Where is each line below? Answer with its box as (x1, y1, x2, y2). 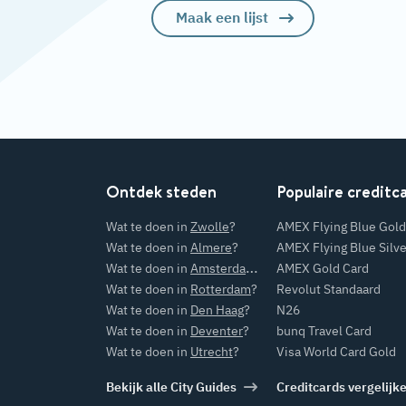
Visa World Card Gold (275, 343, 396, 360)
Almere (190, 238, 232, 256)
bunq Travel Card (275, 322, 372, 339)
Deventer (190, 322, 243, 339)
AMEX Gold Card (275, 259, 369, 276)
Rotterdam (190, 280, 251, 297)
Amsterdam (190, 259, 246, 276)
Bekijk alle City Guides (106, 378, 237, 395)
